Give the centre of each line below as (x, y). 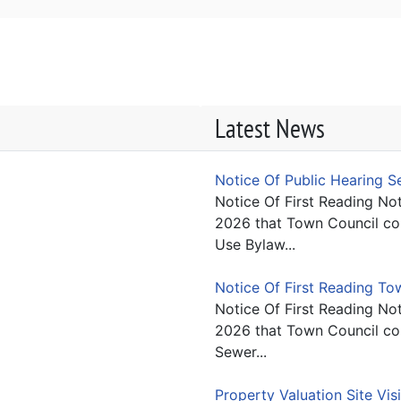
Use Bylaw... (255, 244)
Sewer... (241, 351)
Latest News (270, 128)
